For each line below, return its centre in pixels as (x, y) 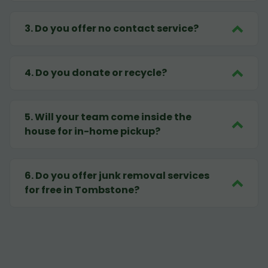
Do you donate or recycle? (101, 73)
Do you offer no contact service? (117, 29)
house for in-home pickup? (92, 132)
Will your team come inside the (113, 117)
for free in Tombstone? (82, 190)
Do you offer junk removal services (122, 176)
